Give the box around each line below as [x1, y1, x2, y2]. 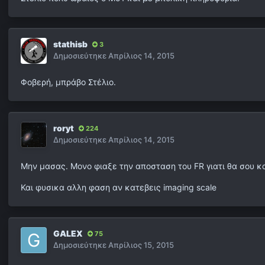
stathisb [53, 39, 88, 50]
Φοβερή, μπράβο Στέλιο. [21, 77, 116, 88]
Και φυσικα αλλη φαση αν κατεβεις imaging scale [21, 182, 216, 193]
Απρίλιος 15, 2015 [108, 240, 174, 250]
